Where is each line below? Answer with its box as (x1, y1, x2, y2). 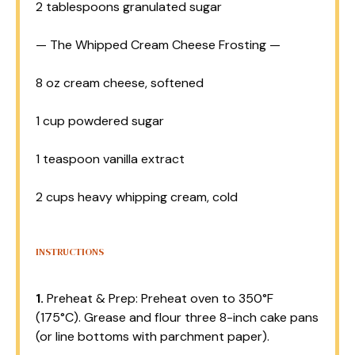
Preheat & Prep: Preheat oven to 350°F (44, 289, 273, 307)
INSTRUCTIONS (36, 245, 104, 258)
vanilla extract (100, 150, 185, 167)
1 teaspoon (36, 150, 100, 167)
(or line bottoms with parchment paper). (36, 327, 269, 345)
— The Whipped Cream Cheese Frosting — (36, 36, 281, 53)
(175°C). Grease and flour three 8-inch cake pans (36, 308, 319, 326)
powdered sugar (65, 112, 164, 129)
